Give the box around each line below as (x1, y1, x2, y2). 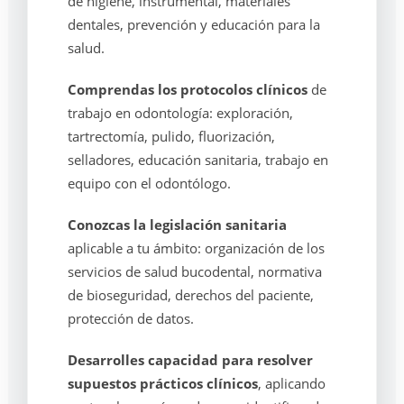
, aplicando (257, 374, 326, 392)
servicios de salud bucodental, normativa (67, 262, 322, 280)
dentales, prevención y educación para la (67, 15, 320, 33)
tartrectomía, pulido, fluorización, (67, 127, 275, 145)
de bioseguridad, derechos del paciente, (67, 286, 314, 304)
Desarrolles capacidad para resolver (67, 351, 313, 369)
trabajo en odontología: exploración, (67, 104, 293, 122)
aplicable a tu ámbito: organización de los (67, 239, 325, 257)
